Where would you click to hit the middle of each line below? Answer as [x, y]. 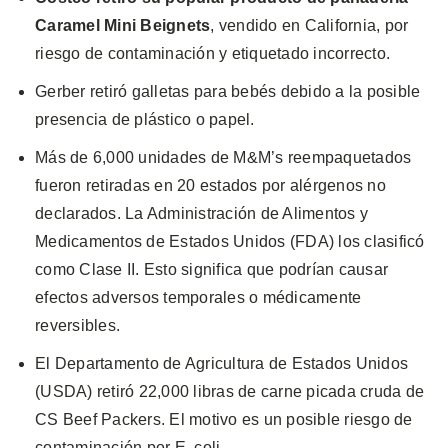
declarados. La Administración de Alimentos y [201, 213]
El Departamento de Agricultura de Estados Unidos [221, 363]
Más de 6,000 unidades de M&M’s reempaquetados [223, 157]
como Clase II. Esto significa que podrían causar [211, 269]
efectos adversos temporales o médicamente [198, 297]
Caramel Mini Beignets [123, 25]
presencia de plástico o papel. [145, 119]
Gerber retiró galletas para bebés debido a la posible [228, 91]
